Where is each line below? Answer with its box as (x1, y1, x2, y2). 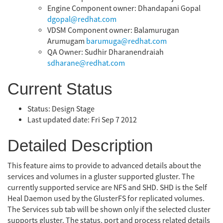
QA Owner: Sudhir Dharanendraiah (47, 47, 164, 57)
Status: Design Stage (27, 104, 95, 114)
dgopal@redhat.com (47, 14, 116, 24)
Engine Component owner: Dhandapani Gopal (47, 3, 201, 13)
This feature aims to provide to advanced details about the (7, 160, 201, 171)
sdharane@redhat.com (47, 58, 125, 68)
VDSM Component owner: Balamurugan (47, 25, 179, 35)
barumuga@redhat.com (86, 36, 167, 46)
